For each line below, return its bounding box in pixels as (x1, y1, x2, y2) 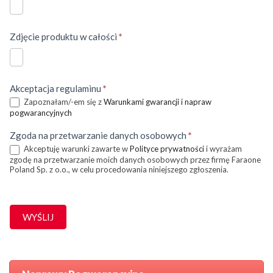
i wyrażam (204, 144, 242, 154)
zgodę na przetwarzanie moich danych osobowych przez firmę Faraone (10, 155, 261, 165)
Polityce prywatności (130, 144, 204, 154)
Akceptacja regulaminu (10, 82, 103, 94)
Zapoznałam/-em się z (24, 96, 104, 107)
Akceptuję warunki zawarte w (24, 144, 130, 154)
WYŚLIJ (23, 211, 54, 223)
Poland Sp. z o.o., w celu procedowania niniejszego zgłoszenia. (10, 165, 229, 175)
